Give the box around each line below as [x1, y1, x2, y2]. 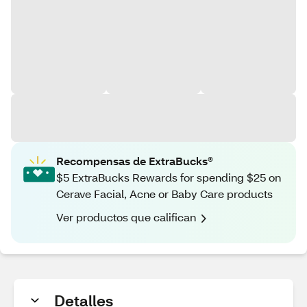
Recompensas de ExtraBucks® [56, 153, 213, 168]
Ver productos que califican [56, 210, 196, 224]
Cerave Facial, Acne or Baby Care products [56, 186, 273, 201]
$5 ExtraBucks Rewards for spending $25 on [56, 170, 281, 184]
